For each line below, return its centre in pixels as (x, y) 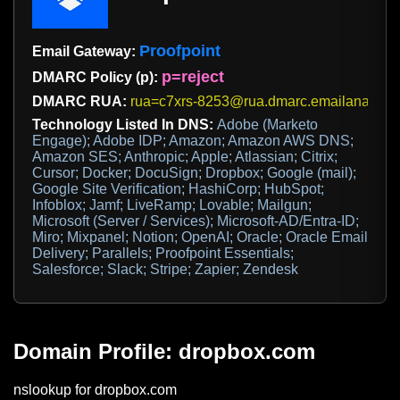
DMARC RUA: (81, 102)
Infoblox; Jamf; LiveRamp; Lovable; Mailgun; (172, 205)
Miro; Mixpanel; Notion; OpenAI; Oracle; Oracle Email (200, 237)
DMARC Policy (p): (97, 78)
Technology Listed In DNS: (125, 125)
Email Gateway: (86, 52)
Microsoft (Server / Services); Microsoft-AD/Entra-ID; (196, 221)
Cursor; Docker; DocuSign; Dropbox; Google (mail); (194, 173)
